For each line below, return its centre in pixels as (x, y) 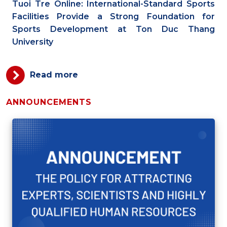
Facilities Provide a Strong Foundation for (113, 17)
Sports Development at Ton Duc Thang (113, 29)
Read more (54, 75)
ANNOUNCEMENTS (49, 102)
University (33, 42)
